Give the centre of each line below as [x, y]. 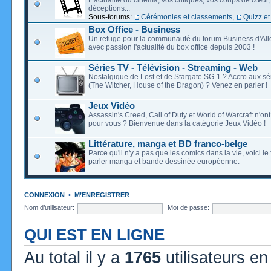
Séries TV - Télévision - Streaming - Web [173, 67]
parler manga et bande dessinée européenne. [164, 161]
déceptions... [109, 8]
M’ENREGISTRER [102, 194]
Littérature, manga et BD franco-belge [168, 144]
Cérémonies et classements [187, 17]
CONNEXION [44, 194]
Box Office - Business [134, 29]
